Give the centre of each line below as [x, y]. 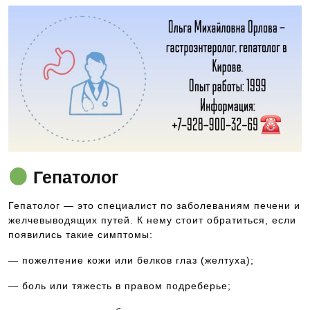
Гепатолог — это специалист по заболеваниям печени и [154, 206]
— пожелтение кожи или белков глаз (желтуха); [131, 260]
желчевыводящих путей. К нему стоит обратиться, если [152, 220]
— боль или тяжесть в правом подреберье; [120, 286]
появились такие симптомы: [81, 235]
